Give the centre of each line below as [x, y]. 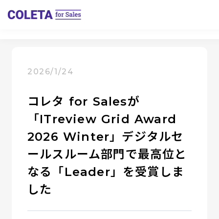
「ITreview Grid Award [102, 119]
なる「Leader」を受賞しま [106, 172]
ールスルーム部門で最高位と [107, 154]
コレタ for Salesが [84, 101]
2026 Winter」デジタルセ [106, 137]
